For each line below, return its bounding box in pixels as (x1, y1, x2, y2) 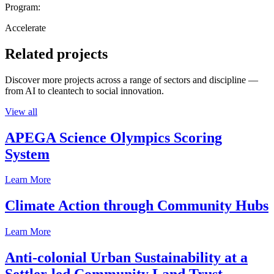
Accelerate (5, 22, 46, 33)
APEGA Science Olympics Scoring (5, 129, 222, 146)
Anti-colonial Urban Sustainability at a (5, 250, 248, 266)
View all (5, 106, 37, 117)
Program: (5, 1, 40, 12)
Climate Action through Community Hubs (5, 198, 268, 214)
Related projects (5, 45, 108, 62)
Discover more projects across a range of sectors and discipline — (5, 74, 258, 85)
